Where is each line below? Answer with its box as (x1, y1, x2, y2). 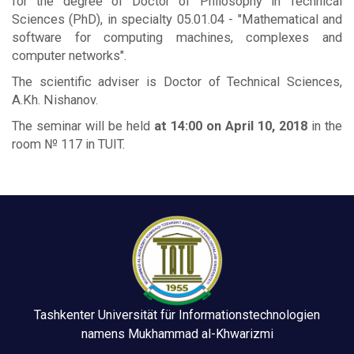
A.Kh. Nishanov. (12, 92, 98, 107)
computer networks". (12, 47, 126, 63)
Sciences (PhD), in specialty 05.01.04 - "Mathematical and (12, 11, 342, 27)
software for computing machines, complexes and (12, 29, 342, 45)
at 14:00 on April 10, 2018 (154, 118, 307, 134)
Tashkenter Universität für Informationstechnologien (34, 307, 320, 322)
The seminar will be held (12, 118, 154, 134)
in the (307, 118, 342, 134)
